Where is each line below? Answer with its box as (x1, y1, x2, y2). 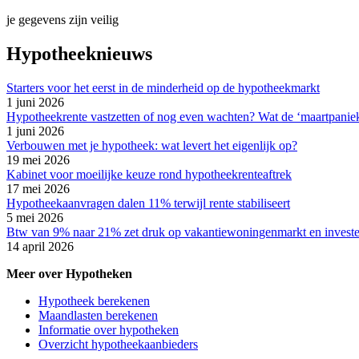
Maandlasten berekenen (38, 309, 158, 323)
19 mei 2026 (6, 153, 70, 167)
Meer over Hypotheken (6, 267, 132, 281)
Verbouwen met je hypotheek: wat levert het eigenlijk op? (6, 139, 297, 153)
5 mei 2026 (6, 211, 63, 225)
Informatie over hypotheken (38, 323, 179, 337)
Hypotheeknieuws (6, 43, 152, 65)
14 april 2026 (6, 240, 74, 254)
